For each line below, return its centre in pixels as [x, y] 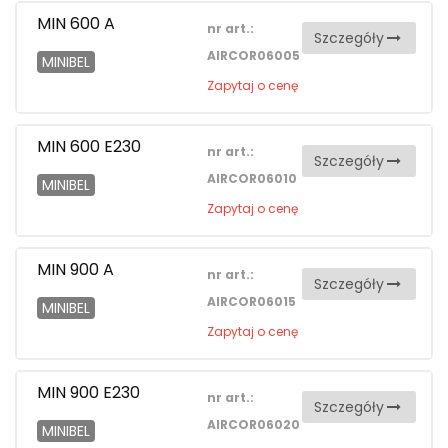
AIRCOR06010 [252, 179]
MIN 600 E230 [89, 147]
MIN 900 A [75, 270]
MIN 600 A [76, 24]
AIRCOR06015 [252, 302]
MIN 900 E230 [88, 393]
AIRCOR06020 [254, 425]
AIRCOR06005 [254, 56]
